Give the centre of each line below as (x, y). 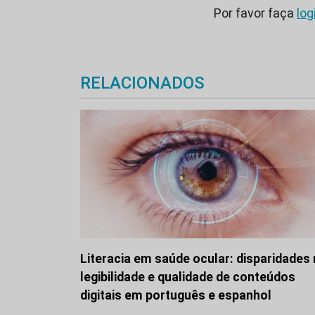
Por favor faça (255, 14)
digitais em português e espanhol (176, 295)
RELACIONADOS (142, 83)
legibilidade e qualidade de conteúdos (188, 277)
